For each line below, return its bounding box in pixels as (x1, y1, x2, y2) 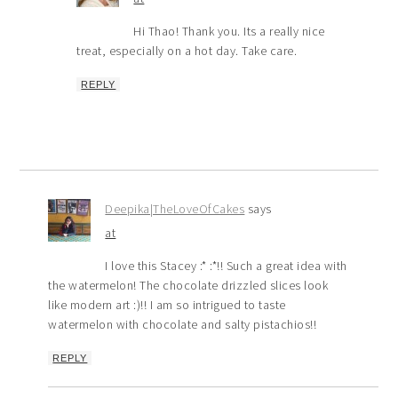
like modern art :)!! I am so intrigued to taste (48, 297, 286, 314)
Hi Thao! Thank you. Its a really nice (133, 23, 325, 40)
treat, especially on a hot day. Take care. (76, 43, 298, 60)
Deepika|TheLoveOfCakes (105, 201, 245, 218)
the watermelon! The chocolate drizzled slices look (48, 277, 329, 294)
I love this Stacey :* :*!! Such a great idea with (105, 258, 347, 275)
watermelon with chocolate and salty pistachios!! (48, 316, 317, 333)
